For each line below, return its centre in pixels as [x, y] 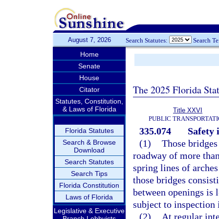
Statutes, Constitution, [89, 101]
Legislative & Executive [89, 211]
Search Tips [89, 174]
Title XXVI [188, 110]
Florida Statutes [89, 131]
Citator [89, 89]
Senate [89, 66]
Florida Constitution [89, 185]
